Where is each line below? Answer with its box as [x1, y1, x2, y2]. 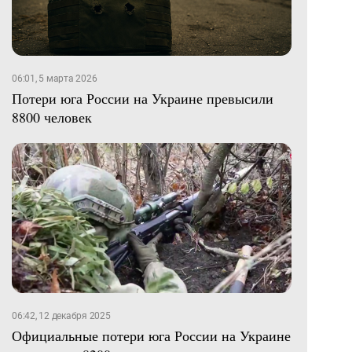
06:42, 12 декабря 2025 [12, 310, 111, 322]
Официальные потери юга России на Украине [12, 326, 291, 346]
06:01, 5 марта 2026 [12, 72, 97, 84]
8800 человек [12, 107, 92, 126]
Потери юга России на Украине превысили [12, 88, 273, 108]
